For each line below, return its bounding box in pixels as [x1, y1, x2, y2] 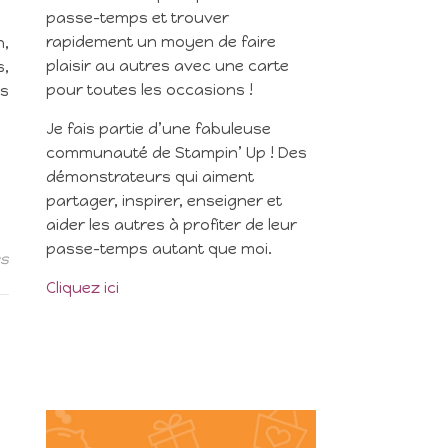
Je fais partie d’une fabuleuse [46, 120, 271, 138]
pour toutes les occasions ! [46, 81, 253, 99]
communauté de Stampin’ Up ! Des [46, 144, 307, 162]
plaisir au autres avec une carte [46, 57, 289, 75]
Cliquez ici [46, 279, 119, 297]
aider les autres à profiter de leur [46, 216, 297, 234]
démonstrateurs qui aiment [46, 168, 254, 186]
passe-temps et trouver [46, 9, 229, 27]
